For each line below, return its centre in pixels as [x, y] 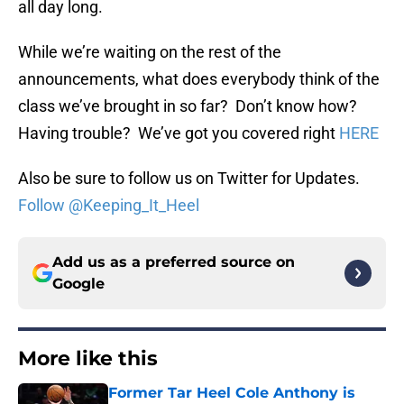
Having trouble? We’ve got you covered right [179, 133]
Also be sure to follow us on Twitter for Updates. [189, 179]
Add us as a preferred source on [174, 262]
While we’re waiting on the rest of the [150, 52]
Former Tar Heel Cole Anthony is [232, 393]
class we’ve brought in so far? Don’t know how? [189, 106]
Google [78, 284]
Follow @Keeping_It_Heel [109, 206]
